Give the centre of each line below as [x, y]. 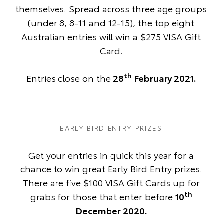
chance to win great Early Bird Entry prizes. [111, 169]
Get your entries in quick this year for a [111, 155]
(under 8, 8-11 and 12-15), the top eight [111, 23]
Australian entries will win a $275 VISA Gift [111, 36]
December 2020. [111, 210]
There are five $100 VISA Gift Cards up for [111, 183]
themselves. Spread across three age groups [111, 9]
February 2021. [164, 78]
